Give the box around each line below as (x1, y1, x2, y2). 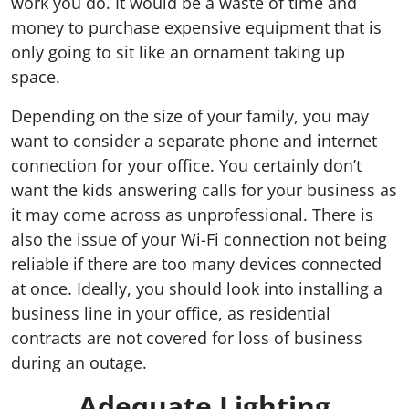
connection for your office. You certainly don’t (11, 154, 362, 177)
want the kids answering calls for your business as (11, 179, 397, 202)
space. (11, 66, 60, 89)
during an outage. (11, 351, 147, 374)
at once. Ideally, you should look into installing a (11, 278, 383, 300)
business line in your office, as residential (11, 302, 330, 325)
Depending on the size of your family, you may (11, 105, 369, 128)
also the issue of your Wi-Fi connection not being (11, 228, 387, 251)
